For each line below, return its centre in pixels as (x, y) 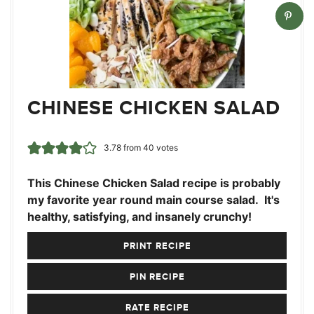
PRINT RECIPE (157, 246)
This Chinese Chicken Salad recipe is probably (154, 183)
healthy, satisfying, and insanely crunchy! (139, 217)
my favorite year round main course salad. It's (153, 200)
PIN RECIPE (157, 277)
